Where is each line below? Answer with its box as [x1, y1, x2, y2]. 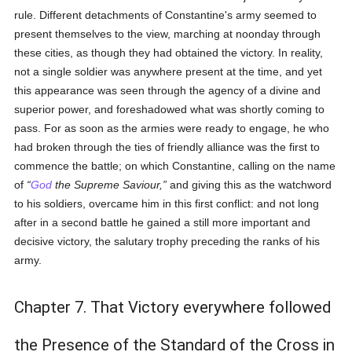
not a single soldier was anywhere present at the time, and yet [14, 65, 323, 78]
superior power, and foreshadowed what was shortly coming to [14, 103, 325, 115]
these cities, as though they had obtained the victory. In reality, [14, 46, 324, 59]
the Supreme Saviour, [52, 178, 163, 191]
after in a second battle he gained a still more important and [14, 216, 311, 229]
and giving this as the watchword [167, 178, 332, 191]
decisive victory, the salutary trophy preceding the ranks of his [14, 235, 321, 247]
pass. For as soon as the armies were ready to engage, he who [14, 122, 330, 134]
